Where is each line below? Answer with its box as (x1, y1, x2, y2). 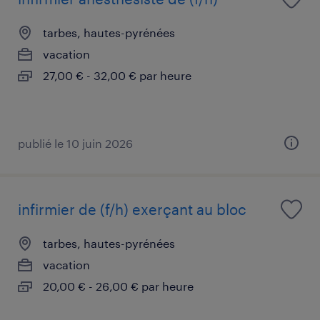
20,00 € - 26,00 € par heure (43, 279, 194, 293)
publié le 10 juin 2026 (18, 136, 133, 150)
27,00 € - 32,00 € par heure (43, 68, 191, 82)
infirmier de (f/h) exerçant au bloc (18, 200, 246, 218)
